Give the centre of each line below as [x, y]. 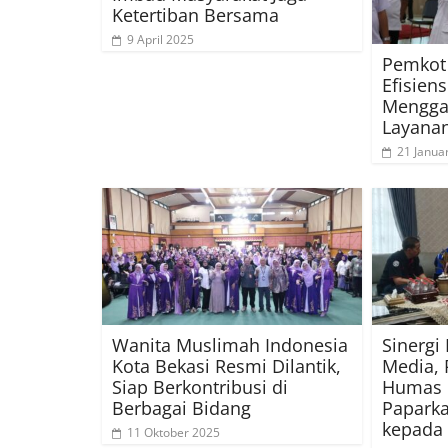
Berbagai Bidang [181, 407]
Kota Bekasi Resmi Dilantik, [226, 365]
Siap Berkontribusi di [200, 386]
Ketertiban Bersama [195, 15]
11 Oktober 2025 [173, 432]
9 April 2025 [160, 40]
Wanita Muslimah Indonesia [230, 344]
